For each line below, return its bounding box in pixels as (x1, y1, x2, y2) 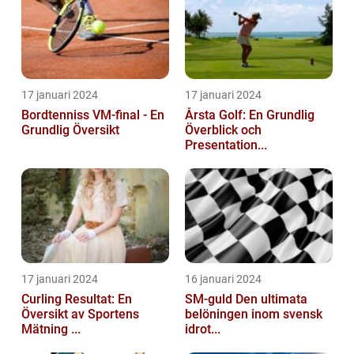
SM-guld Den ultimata (185, 292, 235, 307)
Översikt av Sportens (21, 307, 139, 322)
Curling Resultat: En (21, 292, 132, 307)
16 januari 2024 (185, 273, 262, 286)
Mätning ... (21, 322, 81, 337)
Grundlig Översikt (21, 122, 119, 138)
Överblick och (185, 122, 262, 138)
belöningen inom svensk (185, 307, 322, 322)
